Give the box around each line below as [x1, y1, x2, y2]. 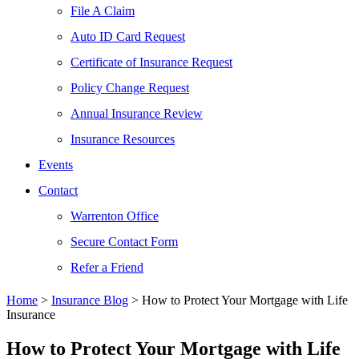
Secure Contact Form [71, 235, 178, 248]
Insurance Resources [71, 132, 175, 146]
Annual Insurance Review [71, 107, 203, 120]
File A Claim [71, 4, 135, 18]
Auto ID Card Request [71, 30, 185, 43]
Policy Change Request [71, 81, 189, 95]
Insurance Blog [51, 293, 128, 307]
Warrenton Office [71, 209, 159, 223]
